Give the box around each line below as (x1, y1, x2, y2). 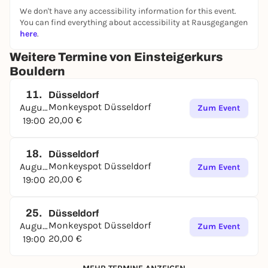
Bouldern (10, 65, 65, 78)
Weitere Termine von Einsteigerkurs (10, 50, 223, 63)
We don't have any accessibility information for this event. (20, 6, 236, 16)
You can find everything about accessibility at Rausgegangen (20, 17, 248, 28)
